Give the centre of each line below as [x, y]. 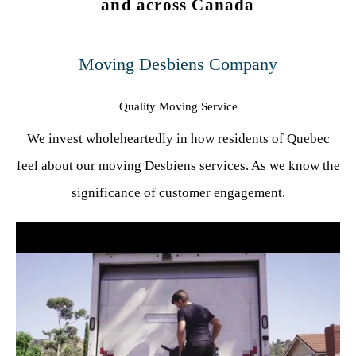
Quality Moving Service [178, 106]
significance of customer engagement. [178, 192]
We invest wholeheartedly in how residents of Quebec [178, 138]
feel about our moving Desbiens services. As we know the [178, 165]
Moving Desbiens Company [178, 64]
